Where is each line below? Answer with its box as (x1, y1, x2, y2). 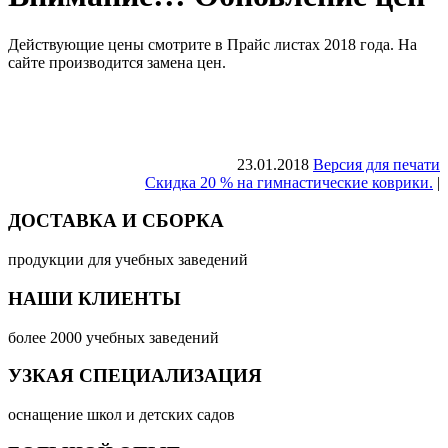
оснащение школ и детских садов (8, 406, 235, 424)
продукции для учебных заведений (8, 251, 248, 269)
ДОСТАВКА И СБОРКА (8, 210, 224, 232)
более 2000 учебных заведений (8, 328, 219, 346)
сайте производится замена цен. (8, 53, 226, 71)
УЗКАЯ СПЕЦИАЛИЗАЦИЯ (8, 365, 262, 387)
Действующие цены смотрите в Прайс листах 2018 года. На (8, 35, 417, 53)
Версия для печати (313, 155, 440, 173)
